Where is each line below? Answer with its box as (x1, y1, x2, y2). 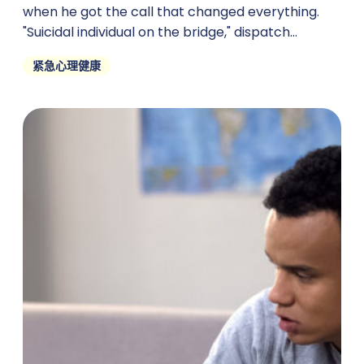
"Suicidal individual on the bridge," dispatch (23, 23, 290, 42)
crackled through (23, 43, 134, 63)
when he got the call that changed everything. (23, 2, 319, 22)
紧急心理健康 (32, 58, 101, 75)
